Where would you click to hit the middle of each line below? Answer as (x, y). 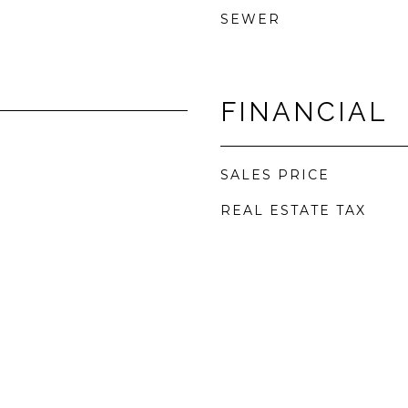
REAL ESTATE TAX (293, 210)
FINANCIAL (304, 112)
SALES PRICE (275, 175)
